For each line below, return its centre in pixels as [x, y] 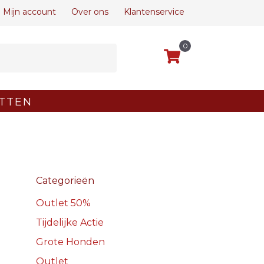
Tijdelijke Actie [70, 222]
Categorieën [65, 180]
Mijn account [29, 11]
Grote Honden [70, 242]
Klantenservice [154, 11]
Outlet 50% [63, 203]
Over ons [90, 11]
